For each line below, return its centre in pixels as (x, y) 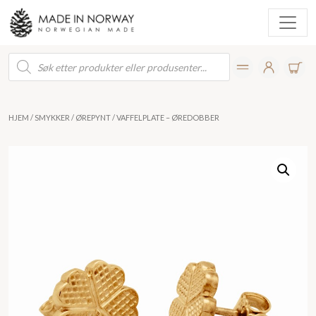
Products (30, 58)
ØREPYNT (93, 117)
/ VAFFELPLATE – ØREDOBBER (165, 117)
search (24, 69)
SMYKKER (52, 117)
